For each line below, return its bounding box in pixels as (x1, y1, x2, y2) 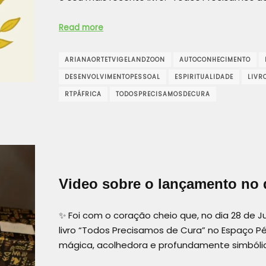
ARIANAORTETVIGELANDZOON (65, 55, 165, 64)
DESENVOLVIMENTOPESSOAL (65, 72, 160, 81)
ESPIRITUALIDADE (175, 72, 233, 81)
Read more (59, 22, 103, 34)
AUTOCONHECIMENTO (179, 55, 251, 64)
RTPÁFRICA (65, 89, 102, 99)
